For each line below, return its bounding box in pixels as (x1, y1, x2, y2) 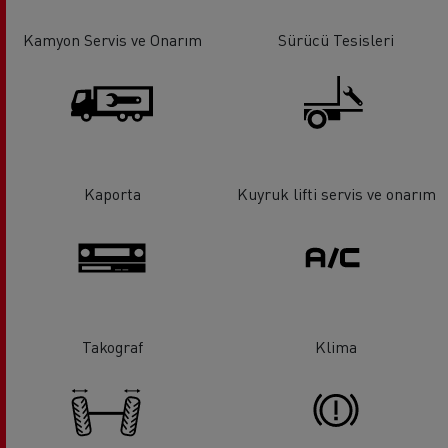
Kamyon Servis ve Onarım (22, 28, 202, 50)
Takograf (81, 336, 143, 358)
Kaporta (83, 182, 141, 204)
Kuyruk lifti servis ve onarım (236, 182, 436, 204)
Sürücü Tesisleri (278, 28, 394, 50)
